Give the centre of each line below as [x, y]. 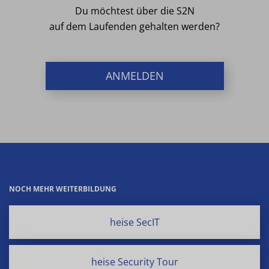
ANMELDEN [134, 76]
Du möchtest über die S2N [134, 11]
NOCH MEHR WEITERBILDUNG [63, 189]
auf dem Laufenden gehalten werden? [134, 26]
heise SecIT [134, 222]
